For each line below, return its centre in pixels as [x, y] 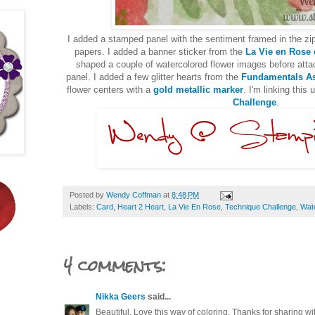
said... [158, 296]
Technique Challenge [261, 206]
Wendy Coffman [134, 194]
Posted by [88, 194]
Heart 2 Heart [141, 206]
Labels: [83, 206]
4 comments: [115, 265]
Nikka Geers [121, 296]
